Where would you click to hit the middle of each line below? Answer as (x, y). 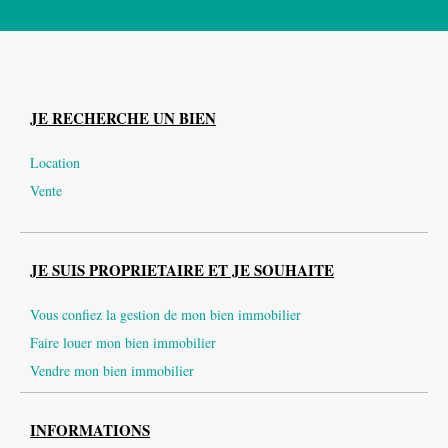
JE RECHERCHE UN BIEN (123, 118)
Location (55, 163)
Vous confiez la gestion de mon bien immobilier (166, 315)
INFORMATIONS (90, 430)
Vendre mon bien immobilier (112, 371)
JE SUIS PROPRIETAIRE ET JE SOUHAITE (182, 270)
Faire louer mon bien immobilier (123, 343)
